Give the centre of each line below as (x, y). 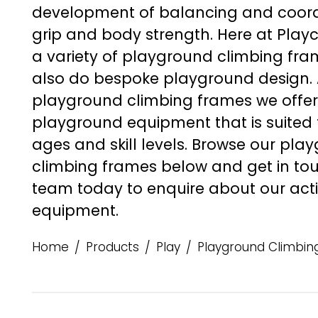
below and (202, 166)
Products (113, 247)
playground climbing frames (142, 100)
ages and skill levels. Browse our (156, 144)
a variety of (77, 56)
